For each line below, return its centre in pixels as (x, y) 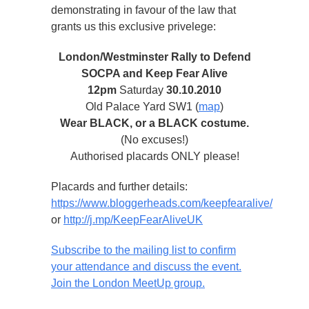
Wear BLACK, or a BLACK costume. (154, 123)
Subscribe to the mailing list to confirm (143, 250)
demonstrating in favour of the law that (143, 10)
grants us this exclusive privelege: (133, 26)
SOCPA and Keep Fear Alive (154, 73)
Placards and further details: (119, 186)
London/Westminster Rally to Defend (154, 57)
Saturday (141, 90)
